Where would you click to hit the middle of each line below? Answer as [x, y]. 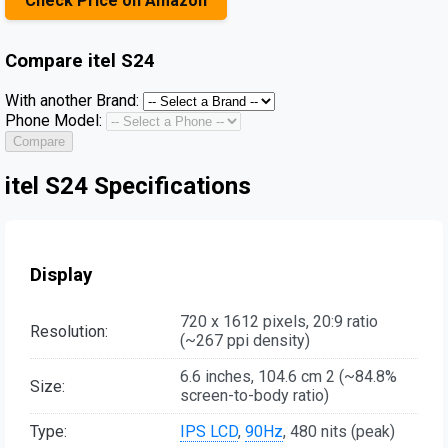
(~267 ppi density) [245, 341]
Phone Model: [53, 121]
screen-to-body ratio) [254, 396]
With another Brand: [72, 101]
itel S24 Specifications [128, 186]
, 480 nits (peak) [339, 432]
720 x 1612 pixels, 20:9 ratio [279, 322]
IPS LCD [209, 432]
